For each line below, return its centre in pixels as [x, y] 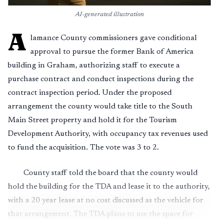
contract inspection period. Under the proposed [90, 93]
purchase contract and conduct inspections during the [101, 79]
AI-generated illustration [109, 15]
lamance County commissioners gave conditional [114, 38]
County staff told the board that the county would [110, 173]
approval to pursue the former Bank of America [112, 52]
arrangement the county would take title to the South [100, 107]
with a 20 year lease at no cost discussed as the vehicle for [106, 200]
